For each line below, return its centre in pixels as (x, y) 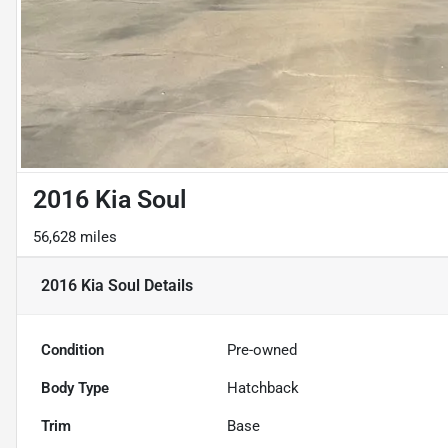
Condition (72, 349)
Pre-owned (262, 349)
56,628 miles (75, 236)
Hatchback (263, 387)
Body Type (75, 387)
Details (166, 285)
